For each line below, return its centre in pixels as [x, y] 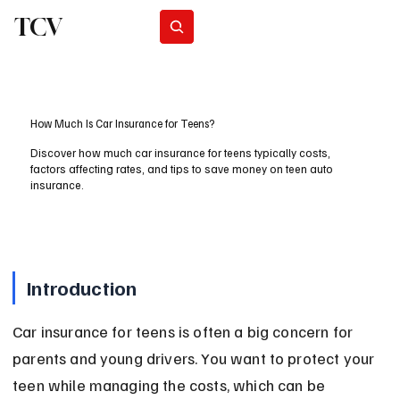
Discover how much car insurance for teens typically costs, [181, 153]
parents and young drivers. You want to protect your [196, 358]
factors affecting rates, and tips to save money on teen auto [182, 169]
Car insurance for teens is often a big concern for [185, 332]
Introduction [82, 288]
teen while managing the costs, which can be [171, 385]
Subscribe [260, 26]
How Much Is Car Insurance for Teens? [123, 124]
